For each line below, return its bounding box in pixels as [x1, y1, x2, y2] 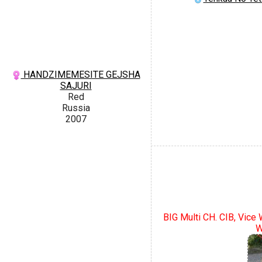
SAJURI [60, 80, 92, 91]
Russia [61, 102, 90, 113]
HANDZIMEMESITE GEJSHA [20, 68, 140, 80]
